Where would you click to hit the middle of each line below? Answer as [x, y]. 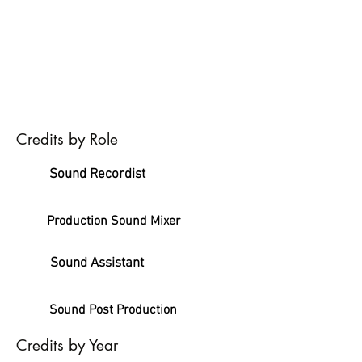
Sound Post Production [113, 310]
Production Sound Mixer [113, 221]
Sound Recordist [97, 175]
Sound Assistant [97, 263]
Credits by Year [67, 345]
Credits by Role [67, 139]
